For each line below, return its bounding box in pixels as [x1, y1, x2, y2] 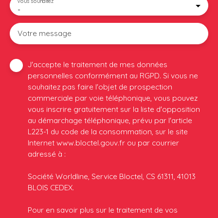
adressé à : [28, 148, 66, 159]
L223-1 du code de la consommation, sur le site [28, 126, 188, 136]
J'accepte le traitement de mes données [28, 59, 167, 69]
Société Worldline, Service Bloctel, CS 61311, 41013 [28, 171, 196, 181]
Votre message [18, 28, 72, 38]
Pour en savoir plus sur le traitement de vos [28, 204, 178, 215]
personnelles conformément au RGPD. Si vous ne [28, 70, 198, 80]
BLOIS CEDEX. [28, 182, 74, 192]
